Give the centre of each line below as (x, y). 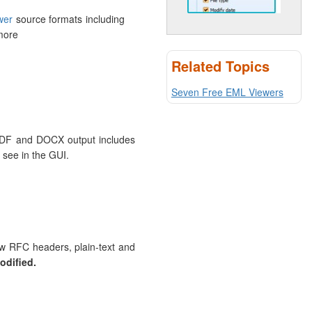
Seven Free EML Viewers (227, 92)
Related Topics (220, 65)
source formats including (69, 19)
